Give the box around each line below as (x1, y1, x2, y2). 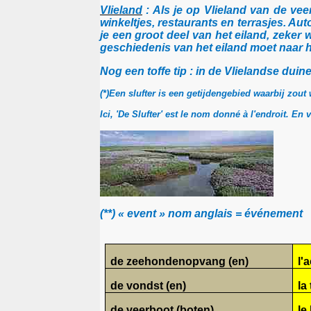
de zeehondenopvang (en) (110, 255, 249, 267)
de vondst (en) (110, 279, 187, 292)
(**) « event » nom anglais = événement (100, 207, 303, 219)
